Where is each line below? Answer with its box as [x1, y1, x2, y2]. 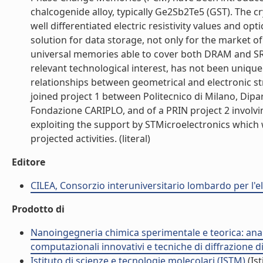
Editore [12, 156, 45, 168]
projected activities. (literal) [31, 132, 150, 145]
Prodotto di [12, 203, 65, 215]
